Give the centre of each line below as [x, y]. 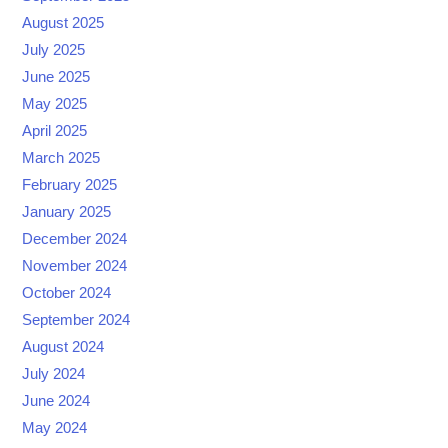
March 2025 [61, 158]
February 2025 [70, 185]
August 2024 [63, 347]
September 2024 [76, 320]
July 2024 [54, 374]
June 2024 [56, 401]
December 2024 [75, 239]
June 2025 [56, 77]
